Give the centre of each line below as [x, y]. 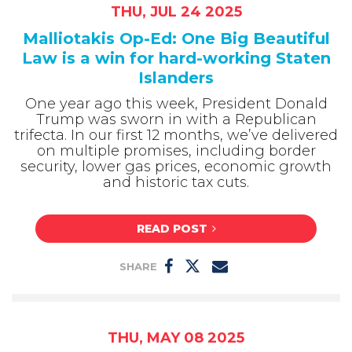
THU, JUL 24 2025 [176, 11]
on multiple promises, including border [176, 150]
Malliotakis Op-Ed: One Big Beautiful [176, 38]
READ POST [172, 228]
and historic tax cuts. [176, 182]
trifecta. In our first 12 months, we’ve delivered [176, 135]
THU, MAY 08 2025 [176, 337]
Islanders [176, 77]
